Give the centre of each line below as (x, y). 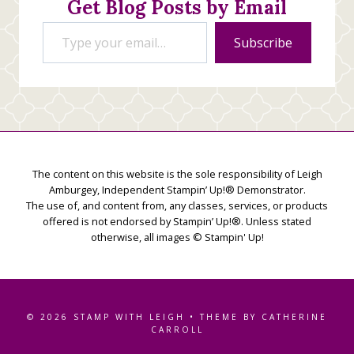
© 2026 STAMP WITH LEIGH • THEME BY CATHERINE (177, 317)
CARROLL (177, 330)
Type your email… (65, 21)
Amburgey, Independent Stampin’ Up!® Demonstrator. (177, 190)
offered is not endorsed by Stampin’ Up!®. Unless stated (177, 222)
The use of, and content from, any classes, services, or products (177, 206)
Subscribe (263, 43)
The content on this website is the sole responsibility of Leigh (177, 174)
